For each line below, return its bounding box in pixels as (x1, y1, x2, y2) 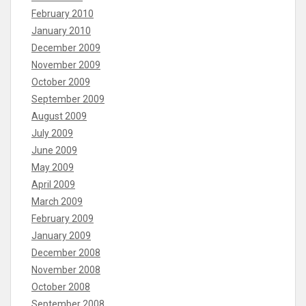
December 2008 (31, 247, 100, 258)
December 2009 (31, 42, 100, 53)
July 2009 (31, 127, 73, 139)
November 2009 (31, 59, 100, 70)
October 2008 (31, 281, 90, 292)
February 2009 (31, 212, 94, 224)
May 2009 (31, 161, 74, 173)
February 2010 (31, 8, 94, 19)
